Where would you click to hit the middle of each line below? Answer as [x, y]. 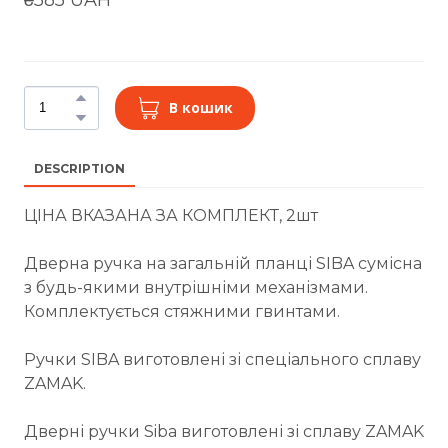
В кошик [201, 107]
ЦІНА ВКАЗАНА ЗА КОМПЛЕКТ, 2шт [171, 215]
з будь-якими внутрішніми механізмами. [196, 287]
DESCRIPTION [79, 168]
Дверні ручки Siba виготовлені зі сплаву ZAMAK [224, 431]
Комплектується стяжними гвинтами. [182, 311]
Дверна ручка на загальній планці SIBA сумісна [223, 263]
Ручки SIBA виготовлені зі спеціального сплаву [222, 359]
